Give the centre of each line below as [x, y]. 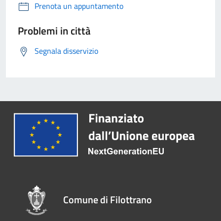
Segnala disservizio [66, 51]
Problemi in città [54, 31]
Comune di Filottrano [108, 199]
